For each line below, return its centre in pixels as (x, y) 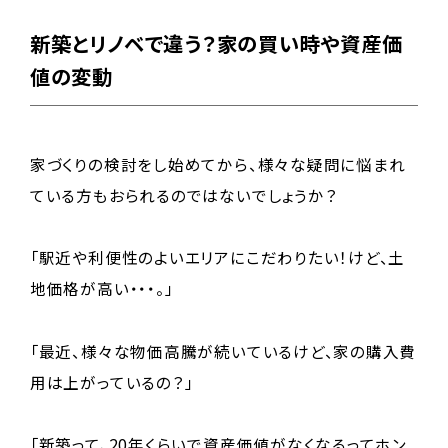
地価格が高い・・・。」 (101, 288)
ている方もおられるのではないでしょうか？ (183, 195)
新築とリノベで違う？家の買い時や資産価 (216, 43)
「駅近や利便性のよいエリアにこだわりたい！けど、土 (217, 257)
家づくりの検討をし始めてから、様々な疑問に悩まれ (217, 164)
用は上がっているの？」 (111, 381)
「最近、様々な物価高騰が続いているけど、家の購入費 (223, 350)
